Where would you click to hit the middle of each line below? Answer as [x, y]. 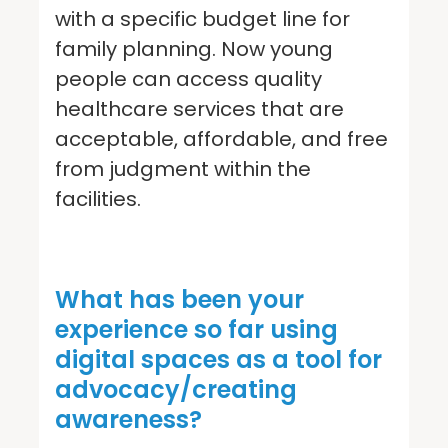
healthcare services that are [199, 108]
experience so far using [196, 329]
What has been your [179, 299]
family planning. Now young [194, 48]
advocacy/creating [176, 389]
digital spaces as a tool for [218, 359]
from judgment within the [183, 168]
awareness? [131, 419]
